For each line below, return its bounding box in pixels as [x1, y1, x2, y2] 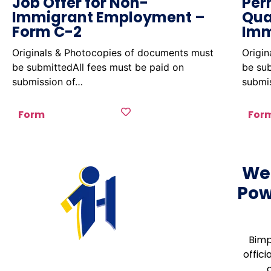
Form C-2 [12, 22, 82, 42]
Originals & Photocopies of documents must [12, 47, 214, 59]
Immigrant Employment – [12, 7, 205, 27]
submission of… [12, 76, 83, 88]
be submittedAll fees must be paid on [12, 61, 184, 73]
